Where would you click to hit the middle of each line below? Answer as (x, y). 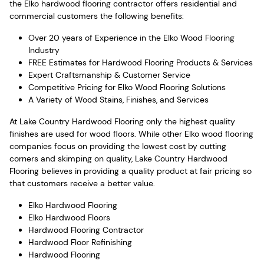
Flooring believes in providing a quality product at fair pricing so (131, 171)
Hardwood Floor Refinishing (80, 242)
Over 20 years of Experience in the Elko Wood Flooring (131, 37)
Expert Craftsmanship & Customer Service (109, 75)
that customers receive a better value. (82, 183)
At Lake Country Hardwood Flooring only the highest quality (122, 121)
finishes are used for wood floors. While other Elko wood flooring (131, 133)
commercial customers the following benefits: (97, 16)
